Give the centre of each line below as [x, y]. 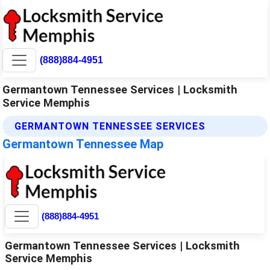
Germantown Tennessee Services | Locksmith [120, 89]
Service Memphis [46, 102]
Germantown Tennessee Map [83, 144]
